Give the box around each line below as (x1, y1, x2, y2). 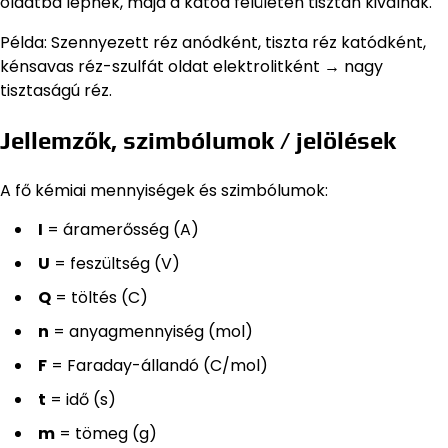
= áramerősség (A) (43, 217, 199, 241)
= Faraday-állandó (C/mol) (47, 353, 268, 377)
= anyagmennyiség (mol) (49, 319, 253, 343)
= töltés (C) (51, 285, 148, 309)
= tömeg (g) (55, 421, 157, 445)
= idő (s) (46, 387, 116, 411)
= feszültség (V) (50, 251, 180, 275)
